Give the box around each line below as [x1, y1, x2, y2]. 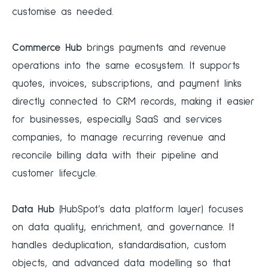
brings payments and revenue [82, 43, 226, 54]
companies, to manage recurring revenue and [12, 133, 226, 144]
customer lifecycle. [12, 169, 97, 179]
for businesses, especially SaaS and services [12, 115, 222, 126]
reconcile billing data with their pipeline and [12, 151, 218, 162]
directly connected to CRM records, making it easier [12, 97, 255, 108]
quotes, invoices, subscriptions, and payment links [12, 79, 242, 90]
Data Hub [12, 205, 54, 215]
